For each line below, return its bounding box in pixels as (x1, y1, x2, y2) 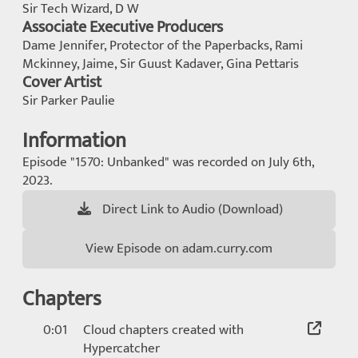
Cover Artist (22, 70, 101, 96)
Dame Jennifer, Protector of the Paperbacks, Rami (22, 34, 303, 57)
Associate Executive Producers (22, 14, 223, 41)
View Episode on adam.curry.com (86, 237, 272, 260)
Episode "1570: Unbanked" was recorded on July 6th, (22, 151, 314, 173)
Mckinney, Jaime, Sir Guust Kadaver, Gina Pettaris (22, 53, 299, 75)
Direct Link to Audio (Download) (101, 198, 283, 221)
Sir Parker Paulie (22, 89, 115, 112)
